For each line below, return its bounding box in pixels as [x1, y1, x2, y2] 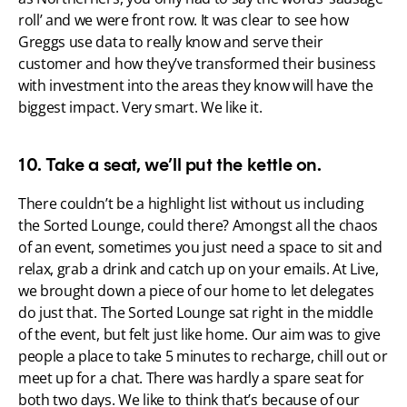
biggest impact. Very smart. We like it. [18, 97, 263, 118]
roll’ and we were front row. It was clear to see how [18, 10, 349, 31]
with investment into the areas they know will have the [18, 75, 373, 96]
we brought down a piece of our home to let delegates [18, 281, 374, 302]
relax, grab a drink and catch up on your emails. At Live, [18, 259, 379, 280]
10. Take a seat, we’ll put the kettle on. [18, 154, 322, 176]
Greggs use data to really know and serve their [18, 32, 323, 53]
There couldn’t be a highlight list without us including [18, 194, 364, 214]
